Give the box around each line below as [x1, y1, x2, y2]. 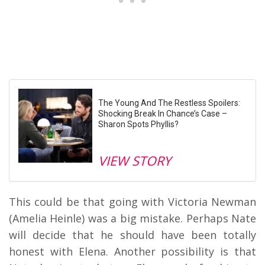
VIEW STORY [98, 151, 171, 169]
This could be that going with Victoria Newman [9, 194, 256, 209]
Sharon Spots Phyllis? [98, 119, 179, 129]
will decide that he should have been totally [9, 227, 256, 242]
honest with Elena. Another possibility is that [9, 244, 256, 258]
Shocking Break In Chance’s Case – [98, 108, 227, 118]
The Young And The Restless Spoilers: [98, 98, 240, 108]
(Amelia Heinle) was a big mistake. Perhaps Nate [9, 211, 256, 225]
